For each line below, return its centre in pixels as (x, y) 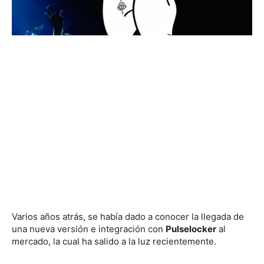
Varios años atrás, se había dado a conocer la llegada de (128, 216)
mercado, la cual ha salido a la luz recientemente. (114, 241)
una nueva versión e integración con (89, 229)
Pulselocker (191, 229)
